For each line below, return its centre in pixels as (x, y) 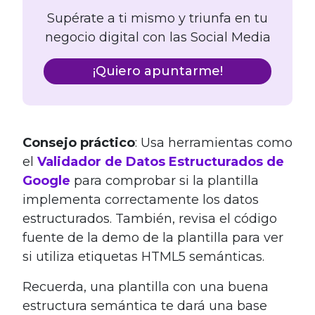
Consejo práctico (79, 142)
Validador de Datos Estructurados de (161, 161)
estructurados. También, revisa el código (150, 218)
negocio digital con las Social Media (157, 37)
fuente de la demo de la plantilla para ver (153, 237)
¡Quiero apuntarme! (157, 71)
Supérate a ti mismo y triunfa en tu (157, 18)
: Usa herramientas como (214, 142)
